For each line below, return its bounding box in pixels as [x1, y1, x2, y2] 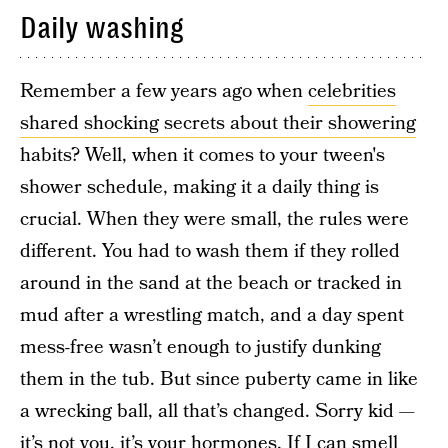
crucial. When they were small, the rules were [20, 206, 409, 233]
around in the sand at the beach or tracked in [20, 270, 402, 297]
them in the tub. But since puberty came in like [20, 366, 418, 393]
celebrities [308, 78, 396, 105]
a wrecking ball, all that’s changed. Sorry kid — [20, 398, 415, 425]
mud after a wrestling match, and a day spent [20, 302, 404, 329]
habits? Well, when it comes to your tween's [20, 142, 385, 169]
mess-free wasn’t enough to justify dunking [20, 334, 381, 361]
